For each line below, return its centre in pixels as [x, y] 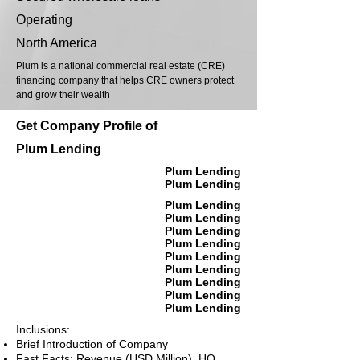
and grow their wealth [63, 95]
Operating [44, 20]
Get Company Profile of [87, 126]
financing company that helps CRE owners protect [125, 81]
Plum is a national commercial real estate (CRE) [121, 66]
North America [57, 43]
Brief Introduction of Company [92, 344]
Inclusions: [43, 330]
